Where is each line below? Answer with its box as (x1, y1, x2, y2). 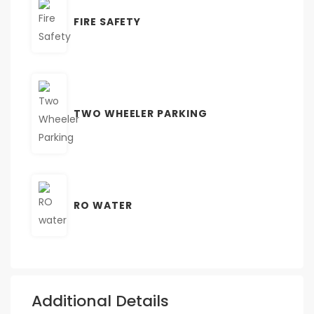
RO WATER (74, 198, 132, 212)
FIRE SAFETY (74, 14, 142, 29)
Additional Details (32, 289, 169, 312)
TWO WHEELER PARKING (74, 106, 207, 121)
